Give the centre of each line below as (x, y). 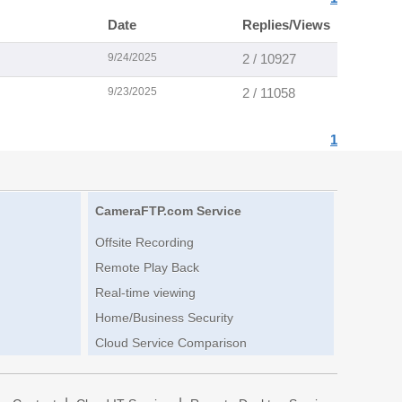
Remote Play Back (147, 268)
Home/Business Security (164, 318)
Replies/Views (286, 25)
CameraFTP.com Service (168, 211)
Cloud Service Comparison (170, 343)
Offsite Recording (144, 243)
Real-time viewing (145, 293)
